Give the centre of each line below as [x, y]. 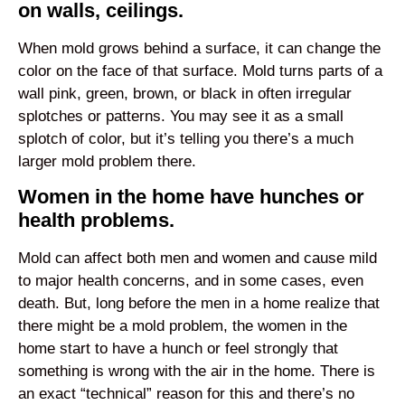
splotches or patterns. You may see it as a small [181, 116]
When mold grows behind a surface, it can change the [199, 48]
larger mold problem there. [107, 161]
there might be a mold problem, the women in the [183, 325]
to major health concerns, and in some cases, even [191, 280]
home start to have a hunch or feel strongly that [178, 348]
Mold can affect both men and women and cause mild [198, 258]
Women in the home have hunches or [191, 196]
